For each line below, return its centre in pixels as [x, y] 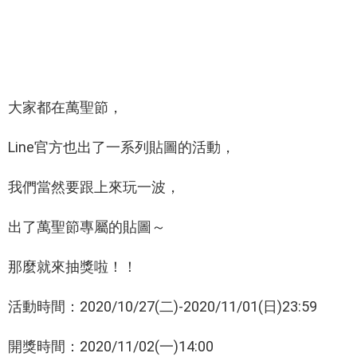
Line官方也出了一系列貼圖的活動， [122, 147]
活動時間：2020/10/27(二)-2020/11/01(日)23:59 [163, 307]
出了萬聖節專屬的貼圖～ [87, 227]
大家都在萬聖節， [65, 108]
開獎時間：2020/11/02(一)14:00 [111, 347]
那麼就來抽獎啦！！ [73, 267]
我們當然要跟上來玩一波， [94, 187]
